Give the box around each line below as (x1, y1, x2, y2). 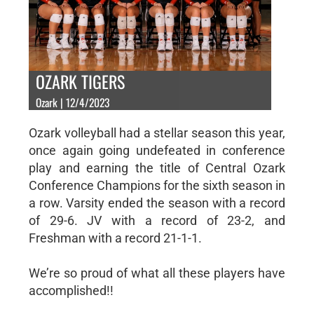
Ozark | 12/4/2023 (35, 93, 109, 111)
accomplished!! (28, 282, 114, 298)
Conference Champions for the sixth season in (28, 177, 286, 193)
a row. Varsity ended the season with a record (28, 195, 286, 210)
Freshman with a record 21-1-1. (28, 230, 202, 245)
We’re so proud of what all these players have (28, 265, 286, 280)
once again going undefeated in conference (28, 142, 286, 158)
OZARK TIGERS (35, 68, 125, 94)
